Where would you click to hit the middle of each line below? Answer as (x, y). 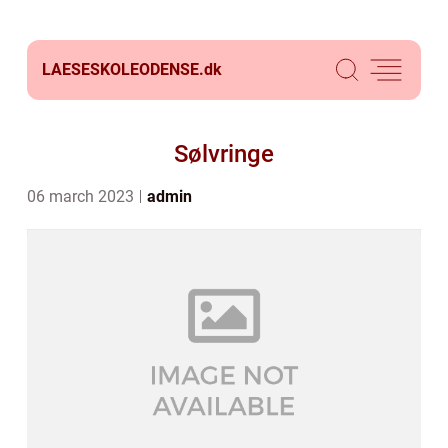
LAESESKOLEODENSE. (123, 69)
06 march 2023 (82, 196)
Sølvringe (224, 154)
